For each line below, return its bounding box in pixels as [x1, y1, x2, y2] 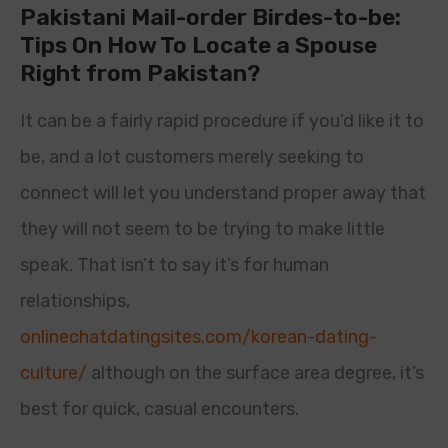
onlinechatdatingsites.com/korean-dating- [20, 326, 377, 348]
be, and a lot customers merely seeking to [20, 146, 364, 168]
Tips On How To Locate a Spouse [20, 31, 377, 59]
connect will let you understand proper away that [20, 182, 426, 204]
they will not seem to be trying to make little [20, 218, 385, 240]
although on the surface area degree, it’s [87, 362, 424, 384]
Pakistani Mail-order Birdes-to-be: [20, 3, 401, 31]
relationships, [20, 290, 130, 312]
